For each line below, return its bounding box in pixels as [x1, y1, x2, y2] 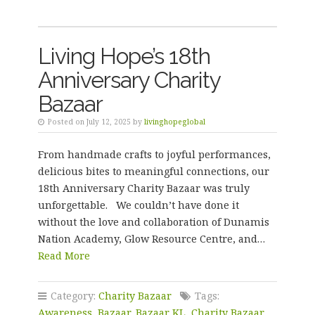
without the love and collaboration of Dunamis [37, 215, 269, 229]
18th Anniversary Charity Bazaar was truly [37, 181, 250, 195]
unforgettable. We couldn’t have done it [37, 198, 239, 212]
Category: [47, 289, 98, 302]
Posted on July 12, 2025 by [45, 117, 144, 127]
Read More [37, 249, 90, 262]
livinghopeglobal [143, 117, 205, 127]
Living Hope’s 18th [37, 43, 210, 69]
